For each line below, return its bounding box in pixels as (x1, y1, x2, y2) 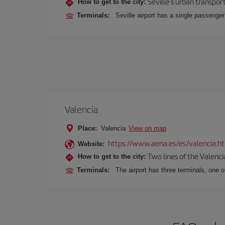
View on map (129, 125, 166, 132)
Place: (78, 125, 97, 132)
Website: (78, 140, 104, 148)
